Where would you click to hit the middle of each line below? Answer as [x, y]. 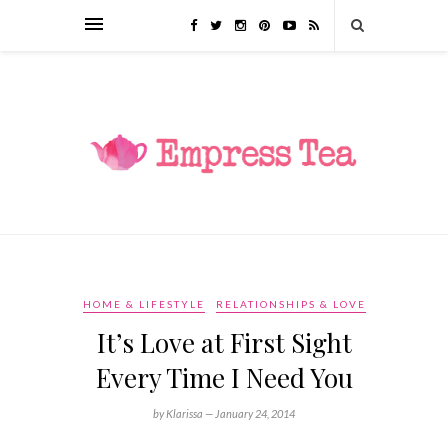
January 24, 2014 [255, 413]
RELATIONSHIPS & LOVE [290, 303]
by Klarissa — [184, 413]
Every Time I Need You [224, 377]
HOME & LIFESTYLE [143, 303]
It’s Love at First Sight [224, 342]
